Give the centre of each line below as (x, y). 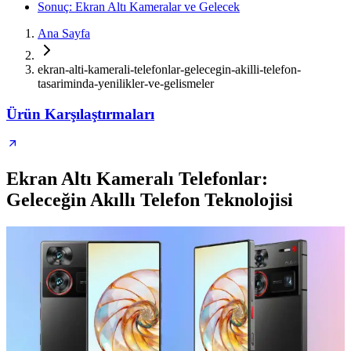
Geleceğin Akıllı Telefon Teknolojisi (150, 200)
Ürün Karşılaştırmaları (80, 114)
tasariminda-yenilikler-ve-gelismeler (126, 83)
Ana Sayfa (64, 33)
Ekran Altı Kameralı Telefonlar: (137, 179)
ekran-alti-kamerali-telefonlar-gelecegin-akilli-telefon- (169, 69)
